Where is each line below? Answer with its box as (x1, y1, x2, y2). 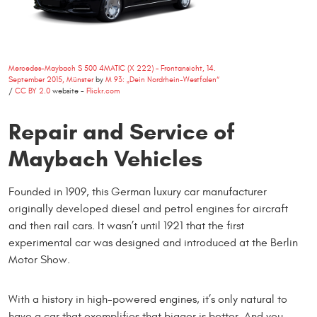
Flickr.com (86, 86, 120, 96)
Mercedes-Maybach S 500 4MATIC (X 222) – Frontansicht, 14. (8, 63, 216, 73)
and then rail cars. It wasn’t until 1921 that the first (8, 219, 244, 232)
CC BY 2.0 (15, 86, 50, 96)
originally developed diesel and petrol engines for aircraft (8, 202, 288, 215)
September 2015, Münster (8, 74, 93, 84)
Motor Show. (8, 253, 70, 266)
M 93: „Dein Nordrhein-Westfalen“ (105, 74, 219, 84)
